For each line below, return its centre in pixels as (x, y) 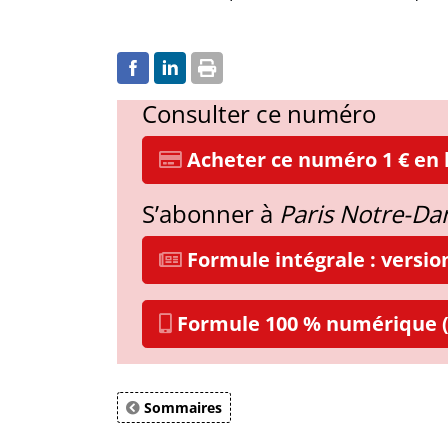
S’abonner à (210, 213)
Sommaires (181, 407)
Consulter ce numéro (259, 113)
